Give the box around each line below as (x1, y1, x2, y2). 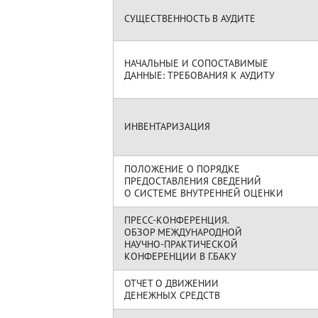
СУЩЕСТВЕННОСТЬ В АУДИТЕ (124, 12, 256, 25)
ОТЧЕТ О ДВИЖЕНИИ (124, 277, 219, 290)
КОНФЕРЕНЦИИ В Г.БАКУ (124, 250, 239, 263)
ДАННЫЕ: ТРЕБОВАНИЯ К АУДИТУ (124, 69, 275, 82)
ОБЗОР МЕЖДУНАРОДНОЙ (124, 226, 242, 238)
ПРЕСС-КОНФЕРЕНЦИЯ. (124, 214, 229, 226)
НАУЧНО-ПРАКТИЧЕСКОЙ (124, 238, 238, 251)
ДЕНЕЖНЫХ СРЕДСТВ (124, 289, 220, 302)
